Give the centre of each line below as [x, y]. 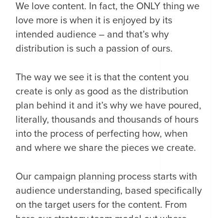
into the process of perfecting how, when [102, 134]
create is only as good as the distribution [102, 91]
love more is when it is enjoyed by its [94, 20]
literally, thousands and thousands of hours [107, 120]
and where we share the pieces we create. [106, 148]
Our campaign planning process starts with [107, 177]
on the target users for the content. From [101, 205]
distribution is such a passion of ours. [94, 49]
